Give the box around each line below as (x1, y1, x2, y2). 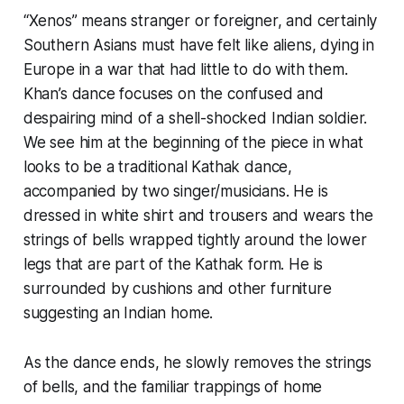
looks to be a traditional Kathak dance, (23, 158, 293, 177)
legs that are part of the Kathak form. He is (23, 255, 324, 274)
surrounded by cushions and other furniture (23, 280, 332, 298)
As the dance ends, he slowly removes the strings (23, 353, 372, 372)
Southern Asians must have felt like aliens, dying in (23, 36, 374, 55)
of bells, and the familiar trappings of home (23, 378, 323, 397)
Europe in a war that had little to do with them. (23, 60, 348, 79)
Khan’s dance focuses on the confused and (23, 85, 324, 104)
